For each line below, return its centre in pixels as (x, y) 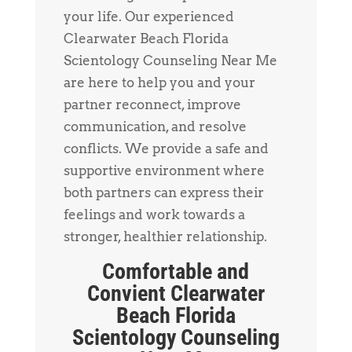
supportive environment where (164, 171)
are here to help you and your (159, 83)
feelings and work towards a (154, 215)
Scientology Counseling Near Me (170, 61)
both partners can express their (163, 193)
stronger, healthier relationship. (165, 237)
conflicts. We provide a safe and (166, 149)
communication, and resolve (155, 127)
